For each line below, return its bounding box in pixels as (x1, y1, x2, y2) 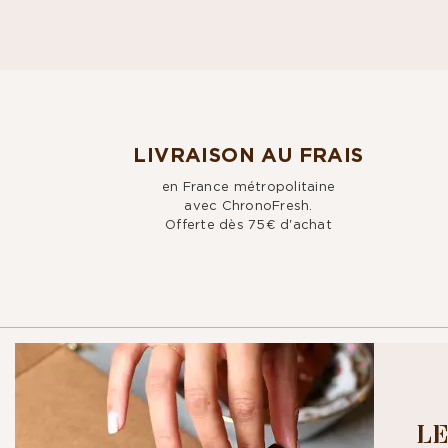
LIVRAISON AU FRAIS (133, 142, 364, 169)
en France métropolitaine (161, 178, 336, 195)
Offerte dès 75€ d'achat (165, 216, 333, 233)
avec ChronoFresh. (184, 197, 313, 214)
